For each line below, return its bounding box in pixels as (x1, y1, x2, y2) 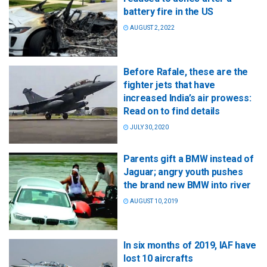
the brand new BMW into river (123, 179, 252, 191)
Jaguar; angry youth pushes (123, 166, 243, 178)
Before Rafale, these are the (123, 66, 249, 78)
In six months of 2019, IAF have (123, 239, 257, 251)
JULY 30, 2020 (129, 124, 169, 131)
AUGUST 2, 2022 (129, 24, 175, 32)
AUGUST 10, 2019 (129, 197, 178, 204)
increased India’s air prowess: (123, 92, 252, 104)
